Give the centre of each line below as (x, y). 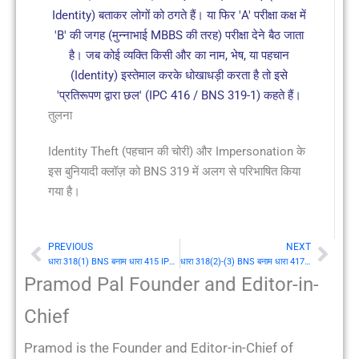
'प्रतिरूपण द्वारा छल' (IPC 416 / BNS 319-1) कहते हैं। (179, 95)
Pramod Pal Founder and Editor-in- (171, 285)
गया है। (64, 191)
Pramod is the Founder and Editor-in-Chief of (159, 348)
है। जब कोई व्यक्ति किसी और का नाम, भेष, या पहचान (179, 55)
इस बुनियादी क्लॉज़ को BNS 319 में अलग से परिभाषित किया (174, 171)
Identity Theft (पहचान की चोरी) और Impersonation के (177, 151)
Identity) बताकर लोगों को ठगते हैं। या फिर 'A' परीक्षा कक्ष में (179, 15)
